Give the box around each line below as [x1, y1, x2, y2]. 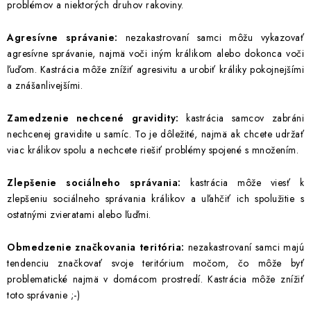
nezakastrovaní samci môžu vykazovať [117, 31, 305, 44]
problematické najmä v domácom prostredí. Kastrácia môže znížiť [7, 272, 304, 286]
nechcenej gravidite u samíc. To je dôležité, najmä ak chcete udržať [7, 127, 304, 141]
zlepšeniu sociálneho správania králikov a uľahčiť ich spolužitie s [7, 192, 304, 205]
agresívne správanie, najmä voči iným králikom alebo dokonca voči [7, 47, 304, 60]
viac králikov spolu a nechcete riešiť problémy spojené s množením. [7, 143, 299, 157]
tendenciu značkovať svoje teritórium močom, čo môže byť [7, 256, 304, 270]
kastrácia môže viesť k [180, 176, 304, 190]
